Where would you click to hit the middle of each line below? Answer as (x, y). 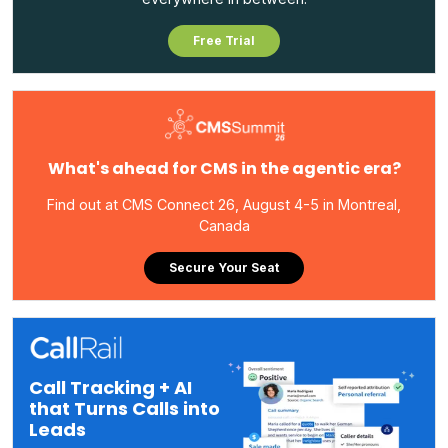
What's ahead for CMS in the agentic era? (224, 169)
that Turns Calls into (124, 408)
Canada (224, 226)
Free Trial (224, 40)
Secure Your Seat (224, 268)
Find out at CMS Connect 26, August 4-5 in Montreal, (224, 205)
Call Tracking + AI (110, 387)
